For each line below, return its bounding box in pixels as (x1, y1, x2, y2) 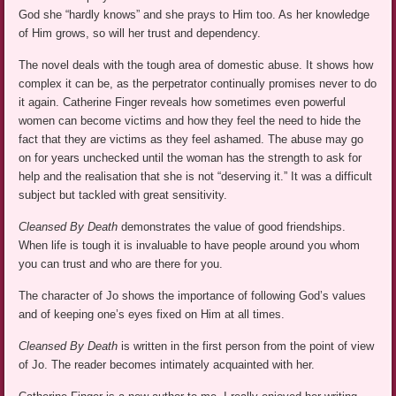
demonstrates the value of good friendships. (118, 219, 346, 233)
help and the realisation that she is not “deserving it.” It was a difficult (19, 169, 373, 183)
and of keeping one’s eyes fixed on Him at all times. (19, 307, 286, 321)
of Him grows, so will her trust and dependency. (19, 26, 262, 40)
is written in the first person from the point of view (118, 339, 375, 353)
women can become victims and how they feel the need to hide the (19, 113, 362, 127)
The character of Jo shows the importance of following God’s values (19, 288, 367, 302)
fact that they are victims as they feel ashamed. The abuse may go (19, 132, 364, 146)
